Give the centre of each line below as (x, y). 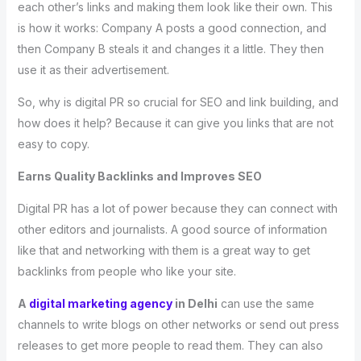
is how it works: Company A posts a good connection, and (172, 27)
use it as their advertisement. (93, 69)
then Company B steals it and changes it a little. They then (170, 48)
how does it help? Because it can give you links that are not (175, 122)
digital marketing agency (100, 303)
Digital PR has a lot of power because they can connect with (177, 208)
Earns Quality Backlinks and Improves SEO (139, 176)
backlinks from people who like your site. (127, 271)
